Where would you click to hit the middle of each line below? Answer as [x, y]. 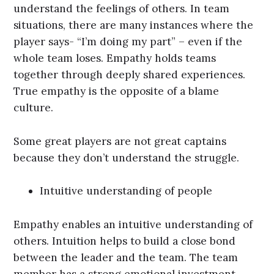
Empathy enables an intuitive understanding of [133, 224]
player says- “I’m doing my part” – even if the [128, 42]
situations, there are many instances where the [134, 25]
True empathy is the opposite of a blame [117, 91]
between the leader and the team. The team [126, 257]
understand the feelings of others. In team [122, 9]
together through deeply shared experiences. [130, 75]
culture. [34, 108]
